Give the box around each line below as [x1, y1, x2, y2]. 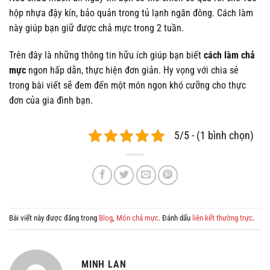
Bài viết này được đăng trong [9, 213, 99, 222]
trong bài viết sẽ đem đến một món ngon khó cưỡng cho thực [9, 80, 246, 92]
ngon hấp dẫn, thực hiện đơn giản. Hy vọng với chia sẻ [26, 64, 239, 77]
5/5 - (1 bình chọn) [174, 130, 254, 142]
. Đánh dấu [159, 213, 192, 222]
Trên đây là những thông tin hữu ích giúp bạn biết [9, 49, 204, 61]
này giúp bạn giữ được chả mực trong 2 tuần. [9, 22, 184, 34]
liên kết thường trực [192, 213, 253, 222]
